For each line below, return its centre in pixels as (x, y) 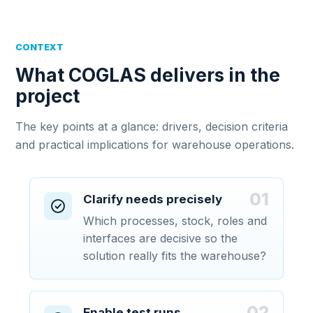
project (48, 96)
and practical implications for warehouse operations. (155, 145)
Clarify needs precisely (153, 199)
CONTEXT (40, 47)
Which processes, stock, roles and (175, 221)
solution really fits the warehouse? (175, 256)
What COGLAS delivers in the (148, 75)
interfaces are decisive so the (161, 238)
